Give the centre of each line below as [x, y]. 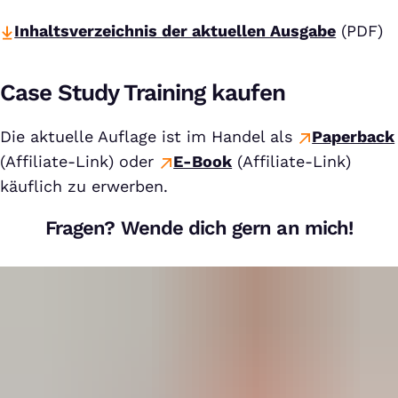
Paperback [354, 136]
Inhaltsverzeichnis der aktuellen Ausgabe [175, 31]
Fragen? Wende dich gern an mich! [199, 228]
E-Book [203, 161]
